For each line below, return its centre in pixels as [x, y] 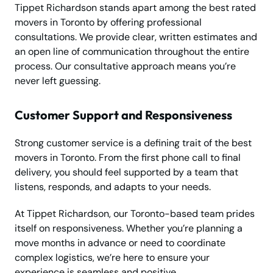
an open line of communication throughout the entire [132, 52]
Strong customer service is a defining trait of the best [133, 143]
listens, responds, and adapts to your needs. [113, 187]
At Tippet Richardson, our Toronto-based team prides [135, 214]
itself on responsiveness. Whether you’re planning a [129, 229]
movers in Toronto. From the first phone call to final [128, 158]
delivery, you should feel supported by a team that [126, 172]
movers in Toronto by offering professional [108, 23]
